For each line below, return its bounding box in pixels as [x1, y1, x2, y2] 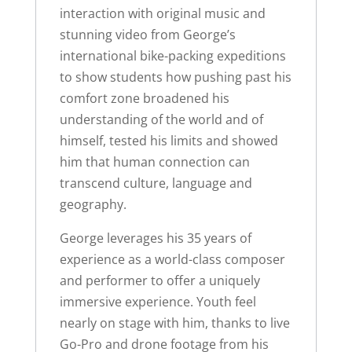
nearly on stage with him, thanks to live [59, 314, 290, 332]
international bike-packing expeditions [59, 47, 286, 65]
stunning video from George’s [59, 26, 236, 44]
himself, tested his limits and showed [59, 132, 278, 150]
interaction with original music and [59, 5, 266, 23]
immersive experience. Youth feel [59, 293, 256, 311]
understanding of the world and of [59, 111, 263, 129]
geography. [59, 196, 126, 214]
